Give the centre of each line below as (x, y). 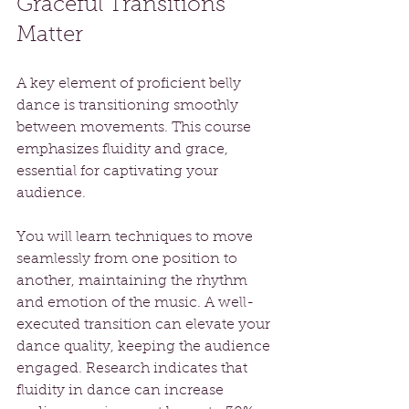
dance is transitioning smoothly (129, 106)
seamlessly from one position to (129, 260)
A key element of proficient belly (131, 84)
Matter (50, 36)
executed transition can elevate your (145, 325)
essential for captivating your (119, 172)
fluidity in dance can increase (122, 391)
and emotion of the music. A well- (135, 304)
